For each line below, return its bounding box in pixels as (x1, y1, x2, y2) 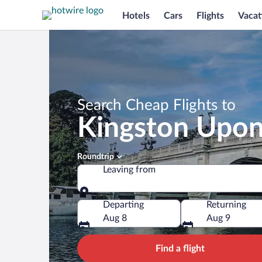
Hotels (122, 11, 150, 20)
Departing (103, 200, 144, 209)
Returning (206, 200, 246, 209)
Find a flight (156, 244, 205, 253)
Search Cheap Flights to (77, 98, 236, 113)
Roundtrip (77, 153, 114, 161)
